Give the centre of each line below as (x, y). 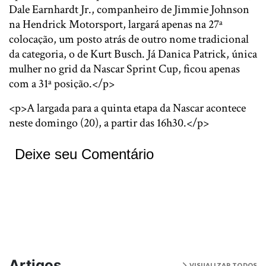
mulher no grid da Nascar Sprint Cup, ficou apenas (124, 69)
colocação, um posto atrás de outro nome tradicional (129, 39)
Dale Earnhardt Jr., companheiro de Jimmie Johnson (129, 9)
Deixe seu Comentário (84, 154)
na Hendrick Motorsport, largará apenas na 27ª (116, 24)
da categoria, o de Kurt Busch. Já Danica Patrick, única (133, 54)
